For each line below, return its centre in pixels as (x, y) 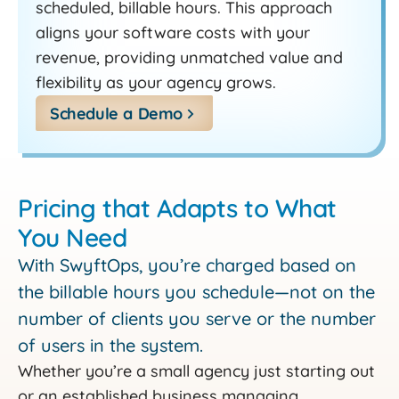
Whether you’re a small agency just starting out (196, 370)
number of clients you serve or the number (197, 318)
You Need (72, 237)
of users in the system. (110, 345)
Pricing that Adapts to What (177, 208)
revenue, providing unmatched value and (189, 57)
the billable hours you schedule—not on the (196, 291)
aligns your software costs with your (173, 32)
